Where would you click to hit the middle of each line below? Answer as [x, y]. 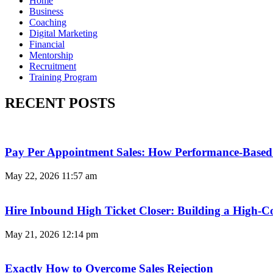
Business [46, 11]
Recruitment [53, 66]
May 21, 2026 [33, 234]
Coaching [48, 22]
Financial [47, 44]
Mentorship [51, 55]
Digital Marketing [63, 33]
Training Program [63, 77]
